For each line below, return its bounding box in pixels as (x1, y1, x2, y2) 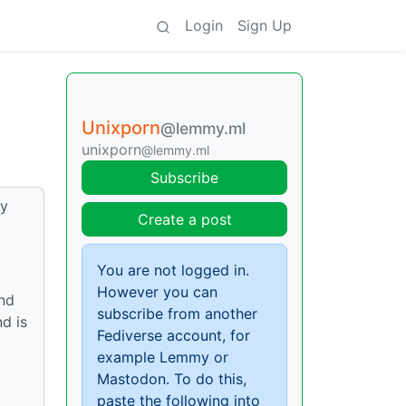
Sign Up (237, 16, 292, 34)
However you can (97, 283, 217, 301)
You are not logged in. (97, 261, 249, 279)
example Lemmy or (97, 348, 228, 366)
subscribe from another (97, 304, 257, 323)
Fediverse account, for (97, 326, 250, 344)
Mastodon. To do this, (97, 370, 246, 388)
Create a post (137, 210, 232, 228)
